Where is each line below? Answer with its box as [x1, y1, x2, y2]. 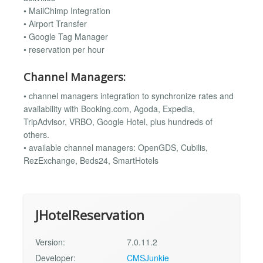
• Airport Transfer [23, 18, 87, 30]
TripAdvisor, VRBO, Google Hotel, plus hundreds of [23, 116, 213, 128]
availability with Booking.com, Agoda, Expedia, [23, 103, 195, 115]
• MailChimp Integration [23, 5, 110, 17]
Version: [35, 235, 65, 248]
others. [23, 129, 49, 141]
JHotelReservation [35, 205, 144, 224]
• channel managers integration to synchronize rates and [23, 90, 234, 102]
